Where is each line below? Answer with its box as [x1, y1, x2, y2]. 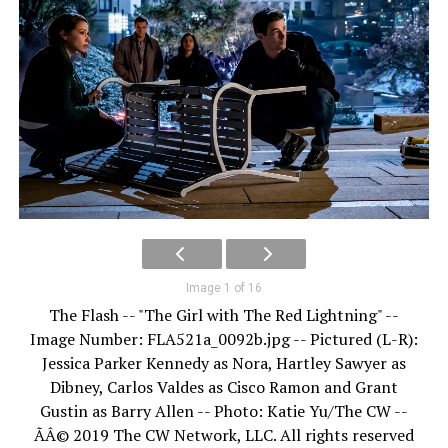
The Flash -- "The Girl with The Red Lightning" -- [48, 304, 399, 327]
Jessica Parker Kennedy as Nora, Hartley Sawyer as [41, 352, 406, 375]
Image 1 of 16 [185, 281, 262, 296]
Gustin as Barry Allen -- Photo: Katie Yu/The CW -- [39, 400, 408, 423]
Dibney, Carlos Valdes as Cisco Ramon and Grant [49, 376, 398, 399]
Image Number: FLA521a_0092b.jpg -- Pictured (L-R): [29, 328, 418, 351]
